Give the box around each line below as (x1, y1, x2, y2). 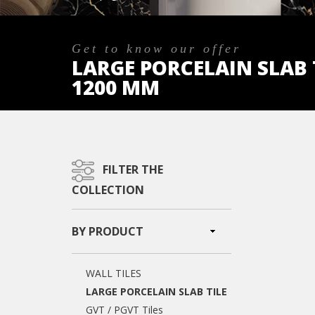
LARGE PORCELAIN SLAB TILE (86, 285, 227, 298)
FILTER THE (103, 162, 163, 178)
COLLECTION (72, 182, 144, 198)
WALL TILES (86, 266, 141, 280)
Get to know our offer (72, 41, 241, 56)
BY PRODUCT (72, 224, 143, 239)
